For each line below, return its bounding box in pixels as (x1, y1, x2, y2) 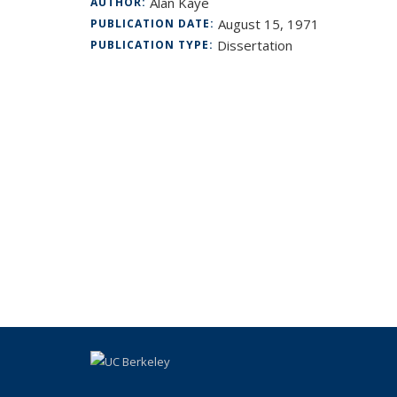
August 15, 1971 (218, 15, 319, 33)
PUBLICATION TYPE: (90, 37, 217, 52)
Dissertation (217, 36, 292, 54)
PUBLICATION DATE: (90, 16, 218, 31)
